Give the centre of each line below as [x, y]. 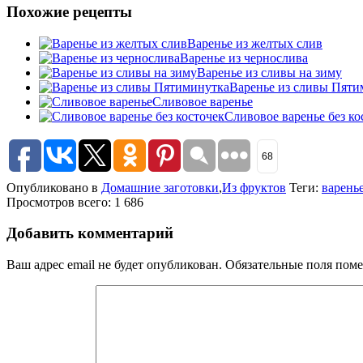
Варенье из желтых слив [255, 43]
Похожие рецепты [69, 11]
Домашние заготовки [160, 187]
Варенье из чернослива [244, 58]
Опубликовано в [54, 187]
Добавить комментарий [90, 233]
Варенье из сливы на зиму [269, 72]
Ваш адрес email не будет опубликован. [114, 264]
